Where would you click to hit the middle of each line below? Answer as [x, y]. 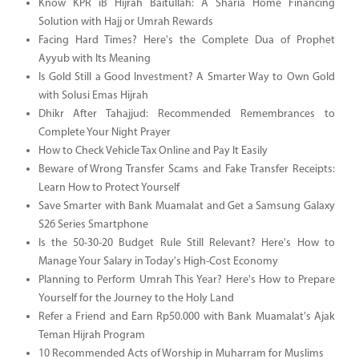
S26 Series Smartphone [93, 224]
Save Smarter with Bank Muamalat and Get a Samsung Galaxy [186, 206]
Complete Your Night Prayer [104, 132]
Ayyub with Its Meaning [94, 58]
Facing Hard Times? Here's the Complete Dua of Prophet [186, 40]
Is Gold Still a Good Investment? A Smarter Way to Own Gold [186, 77]
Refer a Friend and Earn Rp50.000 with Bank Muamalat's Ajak [186, 317]
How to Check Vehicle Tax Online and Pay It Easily [153, 151]
